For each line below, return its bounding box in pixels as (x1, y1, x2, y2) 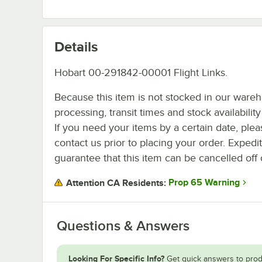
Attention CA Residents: (66, 177, 166, 188)
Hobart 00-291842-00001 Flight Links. (54, 66, 227, 78)
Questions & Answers (57, 218, 189, 233)
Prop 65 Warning (168, 177, 240, 188)
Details (54, 38, 98, 54)
